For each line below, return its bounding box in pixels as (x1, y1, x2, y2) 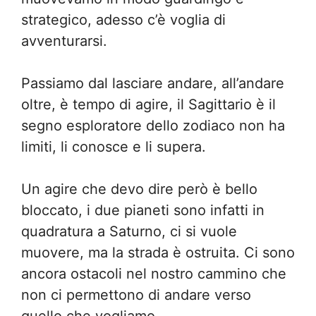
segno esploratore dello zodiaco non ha (21, 117, 285, 134)
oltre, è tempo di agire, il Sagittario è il (21, 96, 276, 113)
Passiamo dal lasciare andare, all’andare (21, 75, 284, 92)
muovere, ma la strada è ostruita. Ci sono (21, 244, 295, 261)
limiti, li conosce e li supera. (21, 138, 206, 155)
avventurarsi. (21, 32, 107, 49)
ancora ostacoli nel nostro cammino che (21, 265, 286, 282)
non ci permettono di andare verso (21, 286, 251, 303)
